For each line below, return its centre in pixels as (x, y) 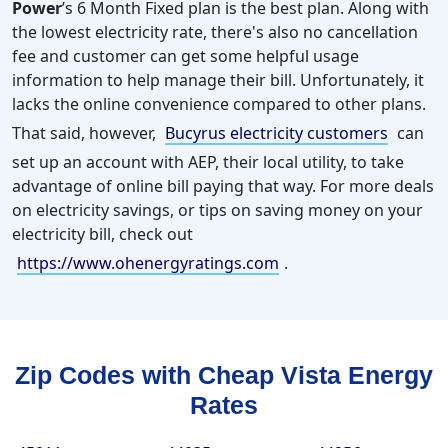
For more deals (377, 186)
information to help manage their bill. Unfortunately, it (218, 80)
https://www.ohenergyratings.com (148, 263)
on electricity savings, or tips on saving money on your (217, 210)
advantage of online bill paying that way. (164, 186)
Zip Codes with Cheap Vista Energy (224, 375)
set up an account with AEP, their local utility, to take (208, 162)
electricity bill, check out (102, 234)
